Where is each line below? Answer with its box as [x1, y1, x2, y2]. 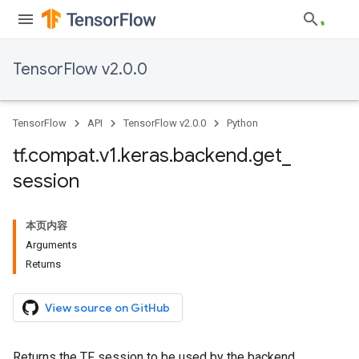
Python [227, 117, 258, 129]
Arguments [26, 239, 77, 251]
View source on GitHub [45, 301, 170, 315]
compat [28, 143, 95, 167]
